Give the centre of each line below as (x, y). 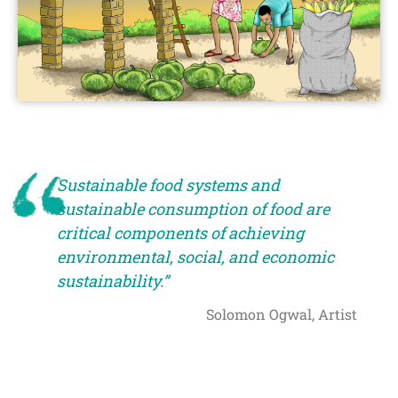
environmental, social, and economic (195, 257)
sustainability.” (113, 281)
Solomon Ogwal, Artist (282, 314)
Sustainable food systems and (168, 185)
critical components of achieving (180, 233)
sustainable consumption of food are (193, 209)
